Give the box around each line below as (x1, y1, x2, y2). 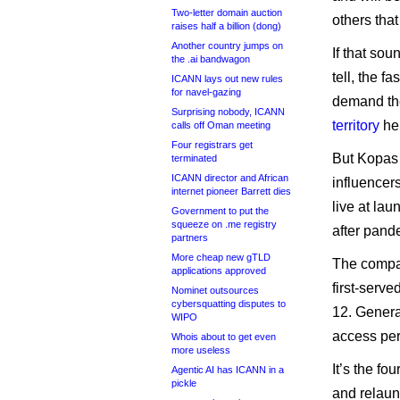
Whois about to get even (171, 331, 276, 342)
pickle (171, 378, 196, 388)
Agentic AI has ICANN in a (171, 364, 284, 375)
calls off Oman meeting (171, 120, 271, 130)
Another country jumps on (171, 40, 283, 51)
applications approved (171, 265, 266, 276)
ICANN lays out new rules (171, 73, 283, 84)
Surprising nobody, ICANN (171, 106, 285, 117)
